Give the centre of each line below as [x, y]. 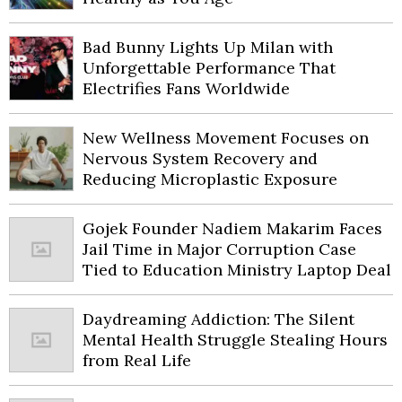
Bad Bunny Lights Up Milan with [208, 48]
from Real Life [137, 361]
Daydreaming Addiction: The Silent [218, 319]
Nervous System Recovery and [200, 159]
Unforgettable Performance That [209, 68]
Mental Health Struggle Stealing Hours [235, 340]
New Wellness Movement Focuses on [226, 138]
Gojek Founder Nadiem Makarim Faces [232, 229]
